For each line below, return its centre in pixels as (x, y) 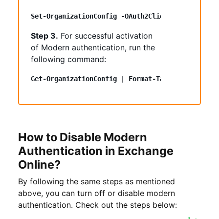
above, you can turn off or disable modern (97, 193)
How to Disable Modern (83, 137)
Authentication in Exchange (96, 151)
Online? (39, 164)
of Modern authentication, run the (93, 47)
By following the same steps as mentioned (97, 181)
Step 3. (44, 35)
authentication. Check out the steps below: (98, 205)
